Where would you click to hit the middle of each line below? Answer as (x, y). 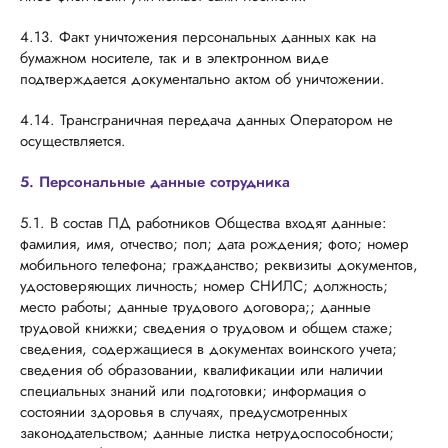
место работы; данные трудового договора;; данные (195, 307)
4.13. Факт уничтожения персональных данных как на (198, 37)
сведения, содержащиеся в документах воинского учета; (208, 349)
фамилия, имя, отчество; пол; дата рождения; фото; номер (214, 244)
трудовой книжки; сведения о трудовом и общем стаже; (206, 328)
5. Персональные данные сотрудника (155, 182)
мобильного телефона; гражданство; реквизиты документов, (219, 265)
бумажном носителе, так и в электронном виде (174, 58)
